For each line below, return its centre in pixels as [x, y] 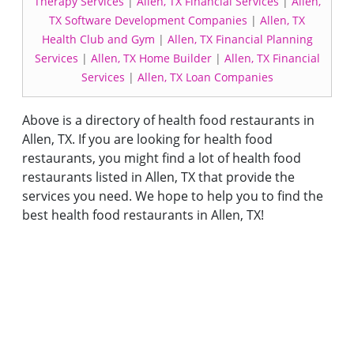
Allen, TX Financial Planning [240, 39]
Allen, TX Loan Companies [205, 77]
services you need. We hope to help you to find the [173, 196]
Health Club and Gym [98, 39]
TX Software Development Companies [148, 20]
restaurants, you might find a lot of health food [162, 158]
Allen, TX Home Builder [151, 58]
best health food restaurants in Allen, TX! [143, 215]
